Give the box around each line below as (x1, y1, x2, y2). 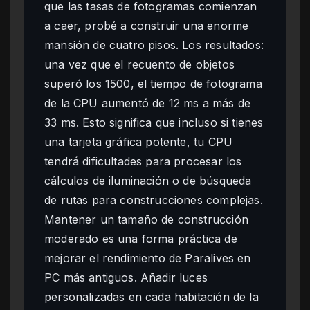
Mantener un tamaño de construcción (44, 212, 248, 226)
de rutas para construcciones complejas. (44, 192, 263, 207)
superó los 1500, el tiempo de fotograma (44, 76, 262, 91)
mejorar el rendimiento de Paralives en (44, 250, 251, 265)
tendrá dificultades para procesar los (44, 154, 242, 168)
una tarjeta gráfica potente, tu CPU (44, 134, 233, 149)
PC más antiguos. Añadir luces (44, 270, 208, 284)
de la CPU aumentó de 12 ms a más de (44, 95, 251, 110)
